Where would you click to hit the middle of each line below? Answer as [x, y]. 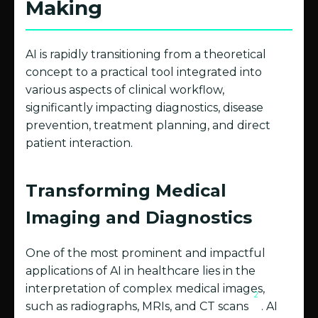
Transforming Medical [126, 191]
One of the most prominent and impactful [146, 253]
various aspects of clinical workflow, [125, 90]
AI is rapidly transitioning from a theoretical [146, 55]
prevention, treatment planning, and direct [148, 126]
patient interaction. [79, 143]
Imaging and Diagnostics [139, 218]
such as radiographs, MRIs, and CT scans [138, 307]
